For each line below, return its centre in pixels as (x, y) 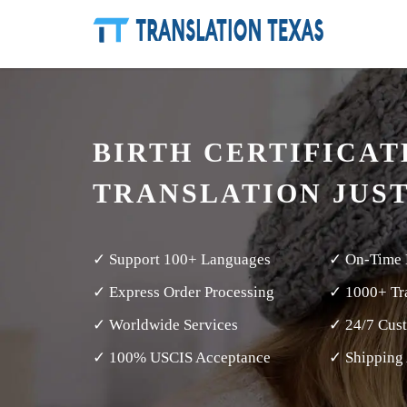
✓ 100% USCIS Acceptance (182, 357)
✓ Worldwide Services (165, 325)
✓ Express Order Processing (184, 292)
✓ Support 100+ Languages (182, 259)
